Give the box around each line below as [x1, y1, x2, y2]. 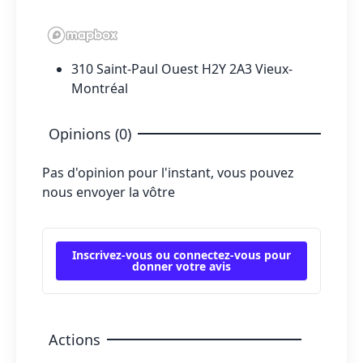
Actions [49, 329, 100, 349]
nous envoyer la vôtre [42, 182, 175, 201]
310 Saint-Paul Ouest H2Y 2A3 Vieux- [71, 59, 293, 78]
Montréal [71, 79, 128, 97]
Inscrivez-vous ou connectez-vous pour [72, 246, 291, 263]
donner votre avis [132, 258, 231, 274]
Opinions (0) [49, 123, 131, 143]
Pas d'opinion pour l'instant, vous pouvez [42, 163, 294, 181]
